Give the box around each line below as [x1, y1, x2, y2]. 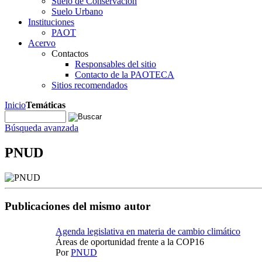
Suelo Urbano [51, 6, 103, 16]
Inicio [5, 100, 26, 110]
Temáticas [26, 100, 65, 110]
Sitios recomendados [51, 80, 127, 90]
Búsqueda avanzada [5, 123, 78, 133]
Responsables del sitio [75, 59, 156, 69]
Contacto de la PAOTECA [75, 70, 174, 80]
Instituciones [28, 17, 74, 27]
